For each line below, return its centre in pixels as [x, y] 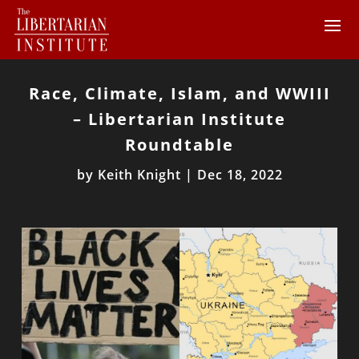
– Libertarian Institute [179, 119]
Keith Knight [139, 175]
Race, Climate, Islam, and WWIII [179, 93]
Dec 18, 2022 [240, 175]
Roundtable [179, 145]
